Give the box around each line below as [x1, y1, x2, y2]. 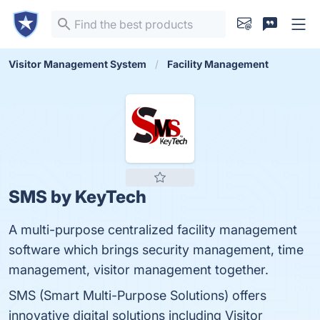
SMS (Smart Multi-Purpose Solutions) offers [9, 288, 266, 303]
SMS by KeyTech [9, 186, 146, 207]
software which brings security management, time [9, 242, 304, 257]
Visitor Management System [9, 58, 146, 70]
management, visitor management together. [9, 262, 269, 277]
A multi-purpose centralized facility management [9, 222, 297, 237]
